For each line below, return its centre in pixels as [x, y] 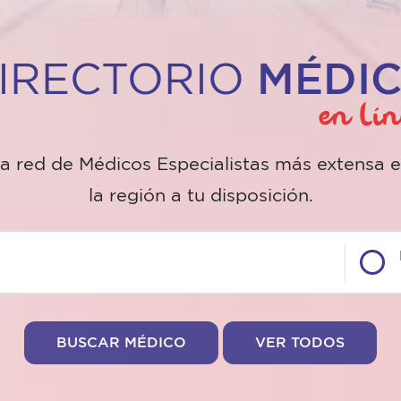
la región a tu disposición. [200, 196]
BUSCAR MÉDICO [121, 343]
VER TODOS [300, 343]
